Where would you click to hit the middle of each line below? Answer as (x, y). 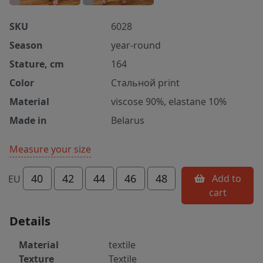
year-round (136, 45)
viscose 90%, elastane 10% (169, 102)
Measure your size (50, 149)
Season (26, 45)
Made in (28, 121)
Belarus (128, 121)
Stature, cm (37, 64)
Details (30, 221)
